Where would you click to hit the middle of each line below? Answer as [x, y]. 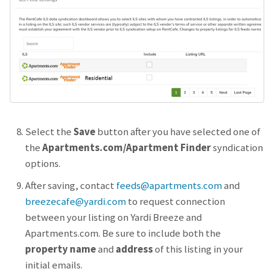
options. [43, 163]
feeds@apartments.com [169, 185]
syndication [237, 147]
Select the [49, 131]
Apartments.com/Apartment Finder [127, 147]
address [134, 249]
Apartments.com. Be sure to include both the [123, 233]
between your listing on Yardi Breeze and [113, 217]
